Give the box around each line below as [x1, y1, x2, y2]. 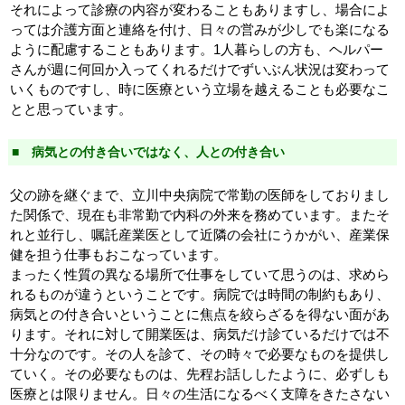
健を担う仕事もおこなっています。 [10, 247, 227, 262]
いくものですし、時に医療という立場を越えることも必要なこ [10, 81, 390, 97]
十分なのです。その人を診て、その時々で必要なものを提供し [10, 346, 390, 362]
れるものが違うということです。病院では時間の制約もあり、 [10, 287, 390, 302]
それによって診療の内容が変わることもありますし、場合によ [10, 2, 390, 17]
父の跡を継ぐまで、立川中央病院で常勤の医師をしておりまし [10, 187, 390, 202]
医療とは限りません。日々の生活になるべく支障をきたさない [10, 386, 390, 401]
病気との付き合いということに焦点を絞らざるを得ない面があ [10, 306, 390, 322]
